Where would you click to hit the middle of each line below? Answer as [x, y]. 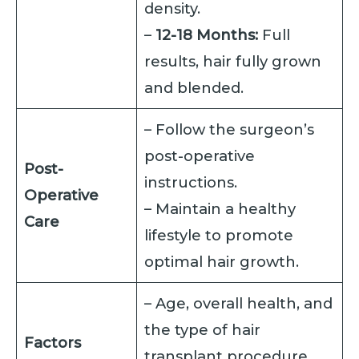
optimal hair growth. [222, 261]
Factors [53, 342]
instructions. [191, 182]
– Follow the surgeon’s [230, 129]
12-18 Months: [207, 34]
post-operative [200, 155]
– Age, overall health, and [239, 303]
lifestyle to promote [219, 235]
